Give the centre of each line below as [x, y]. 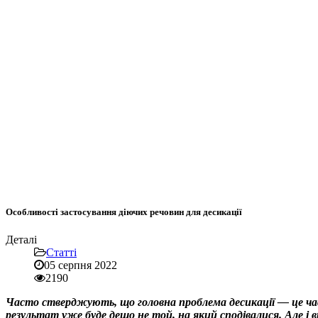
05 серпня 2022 [81, 265]
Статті [61, 253]
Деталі [21, 240]
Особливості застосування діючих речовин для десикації [124, 212]
